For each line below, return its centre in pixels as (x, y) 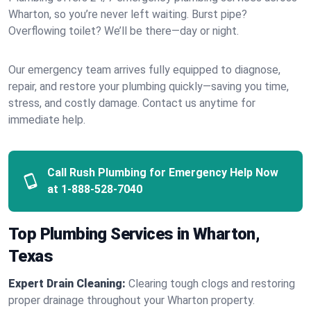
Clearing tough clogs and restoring (212, 284)
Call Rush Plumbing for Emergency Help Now (162, 173)
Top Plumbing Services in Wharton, (134, 234)
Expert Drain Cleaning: (67, 284)
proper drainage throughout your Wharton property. (132, 300)
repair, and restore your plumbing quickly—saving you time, (149, 86)
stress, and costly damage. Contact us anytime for (132, 103)
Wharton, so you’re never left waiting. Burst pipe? (128, 14)
